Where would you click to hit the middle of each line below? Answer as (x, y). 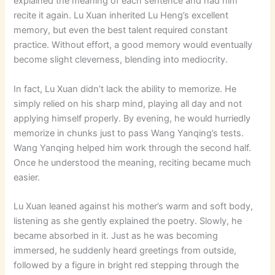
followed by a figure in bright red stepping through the (126, 265)
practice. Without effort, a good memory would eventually (133, 45)
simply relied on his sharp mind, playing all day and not (128, 103)
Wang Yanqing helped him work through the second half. (133, 148)
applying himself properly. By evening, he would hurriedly (132, 118)
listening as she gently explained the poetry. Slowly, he (128, 221)
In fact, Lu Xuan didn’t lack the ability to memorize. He (125, 89)
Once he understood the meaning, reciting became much (133, 162)
